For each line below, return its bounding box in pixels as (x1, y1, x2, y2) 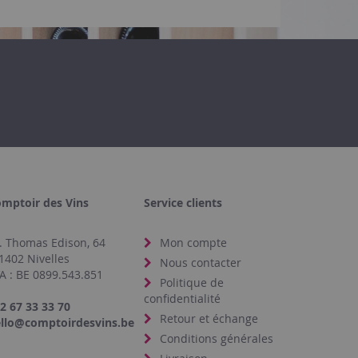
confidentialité (144, 291, 221, 306)
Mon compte (160, 235, 228, 250)
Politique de (160, 275, 225, 290)
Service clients (144, 195, 223, 210)
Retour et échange (160, 311, 259, 326)
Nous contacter (160, 255, 242, 270)
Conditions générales (160, 331, 274, 346)
